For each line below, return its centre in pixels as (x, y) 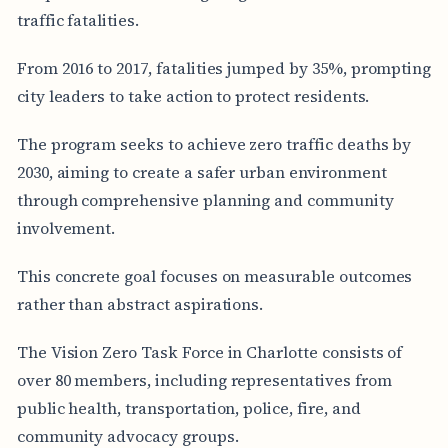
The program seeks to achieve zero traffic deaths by (214, 143)
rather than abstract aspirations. (140, 303)
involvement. (66, 227)
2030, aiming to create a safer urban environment (201, 171)
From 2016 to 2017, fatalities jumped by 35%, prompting (224, 67)
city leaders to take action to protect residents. (193, 95)
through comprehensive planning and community (205, 199)
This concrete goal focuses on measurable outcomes (214, 275)
